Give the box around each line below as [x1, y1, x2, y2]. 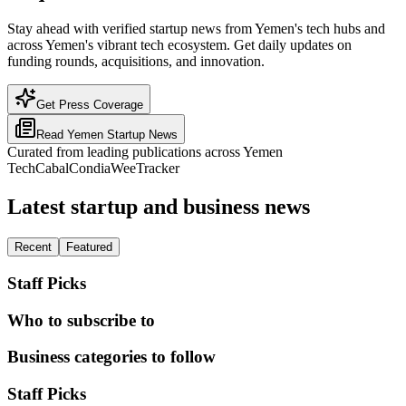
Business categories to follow [7, 347, 216, 367]
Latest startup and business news [7, 195, 310, 219]
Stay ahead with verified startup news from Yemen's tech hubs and [7, 21, 385, 37]
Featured [66, 240, 112, 255]
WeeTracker [111, 160, 179, 177]
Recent [14, 240, 52, 255]
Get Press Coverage [36, 98, 143, 112]
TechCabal [7, 160, 69, 177]
